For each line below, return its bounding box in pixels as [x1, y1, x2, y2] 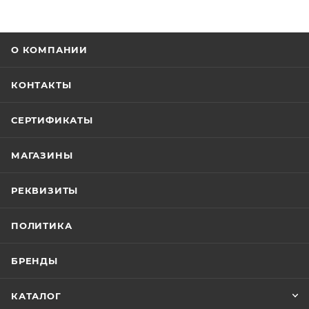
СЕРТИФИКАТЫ [11, 114, 93, 126]
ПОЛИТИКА [11, 220, 72, 232]
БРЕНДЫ [11, 255, 58, 267]
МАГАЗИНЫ [11, 150, 73, 161]
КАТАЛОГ [11, 290, 61, 302]
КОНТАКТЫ [11, 79, 72, 91]
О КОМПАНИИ [11, 44, 88, 56]
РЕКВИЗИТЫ [11, 185, 79, 197]
